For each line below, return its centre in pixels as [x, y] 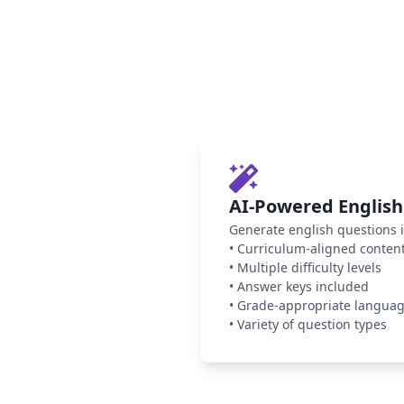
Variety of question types [312, 325]
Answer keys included [303, 287]
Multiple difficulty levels [309, 268]
